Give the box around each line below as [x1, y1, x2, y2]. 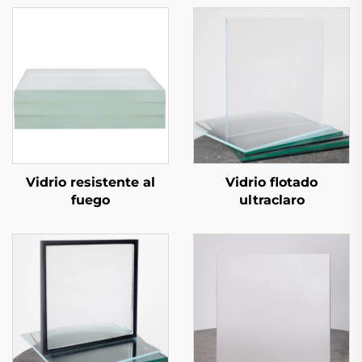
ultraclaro [238, 192, 305, 208]
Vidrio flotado [225, 174, 318, 190]
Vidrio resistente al [26, 174, 155, 190]
